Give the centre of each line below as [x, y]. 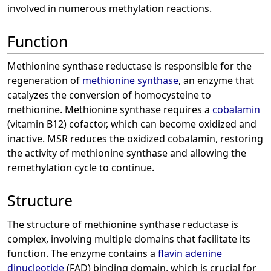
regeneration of [45, 80]
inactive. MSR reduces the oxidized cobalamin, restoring [135, 138]
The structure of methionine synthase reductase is [123, 225]
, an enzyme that [216, 80]
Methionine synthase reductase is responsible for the [129, 66]
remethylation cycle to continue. [81, 167]
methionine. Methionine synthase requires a [110, 109]
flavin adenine [190, 254]
